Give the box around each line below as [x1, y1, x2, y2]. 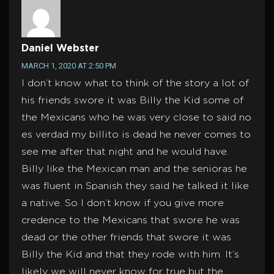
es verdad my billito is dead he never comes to [21, 130, 251, 140]
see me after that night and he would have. [21, 147, 229, 157]
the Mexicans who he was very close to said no [21, 113, 251, 123]
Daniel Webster [21, 44, 99, 54]
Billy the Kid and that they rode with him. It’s [21, 250, 239, 260]
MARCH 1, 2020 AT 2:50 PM [21, 61, 116, 71]
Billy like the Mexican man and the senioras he [21, 165, 247, 174]
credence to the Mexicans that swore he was [21, 216, 240, 226]
